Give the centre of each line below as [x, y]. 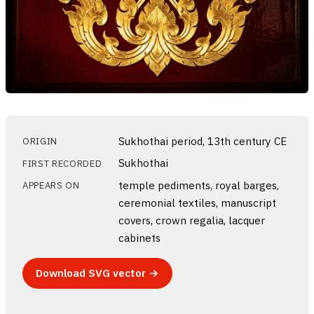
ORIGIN [40, 142]
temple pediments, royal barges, [199, 185]
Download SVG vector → [98, 273]
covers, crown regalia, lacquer [192, 220]
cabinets [140, 237]
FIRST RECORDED [62, 163]
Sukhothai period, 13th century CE [203, 141]
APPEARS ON [51, 185]
